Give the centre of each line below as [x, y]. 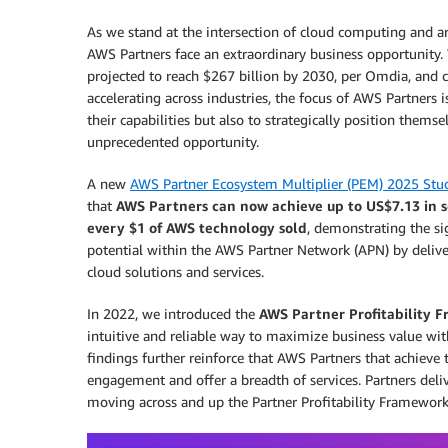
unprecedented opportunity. [173, 141]
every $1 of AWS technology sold [197, 227]
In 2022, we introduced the [173, 313]
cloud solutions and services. [175, 271]
